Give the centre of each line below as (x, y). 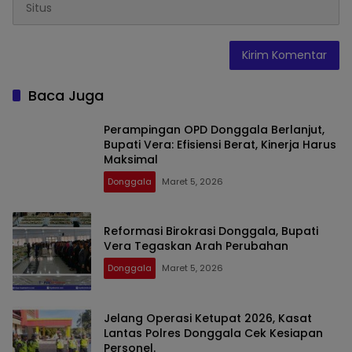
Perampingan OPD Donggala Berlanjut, (214, 129)
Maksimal (131, 159)
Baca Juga (66, 96)
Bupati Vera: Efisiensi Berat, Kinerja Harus (220, 144)
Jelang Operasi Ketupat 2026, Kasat (208, 318)
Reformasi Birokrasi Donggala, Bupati (211, 231)
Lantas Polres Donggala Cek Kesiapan (213, 333)
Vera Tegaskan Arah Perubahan (196, 246)
